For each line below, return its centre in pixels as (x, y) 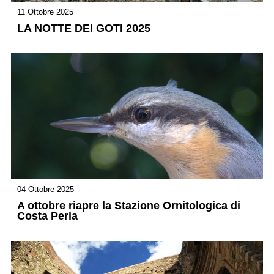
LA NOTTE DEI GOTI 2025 (84, 28)
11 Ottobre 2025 (45, 12)
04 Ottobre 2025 (46, 190)
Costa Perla (47, 216)
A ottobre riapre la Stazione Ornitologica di (129, 206)
